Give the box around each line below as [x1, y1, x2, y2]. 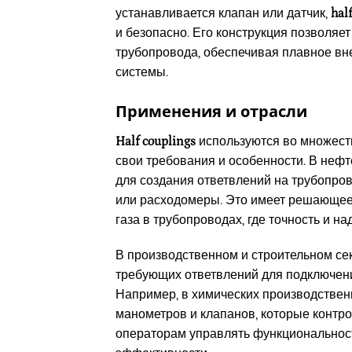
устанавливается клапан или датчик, [115, 5, 331, 20]
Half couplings [115, 134, 196, 148]
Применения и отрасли [115, 100, 307, 122]
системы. [115, 64, 168, 79]
